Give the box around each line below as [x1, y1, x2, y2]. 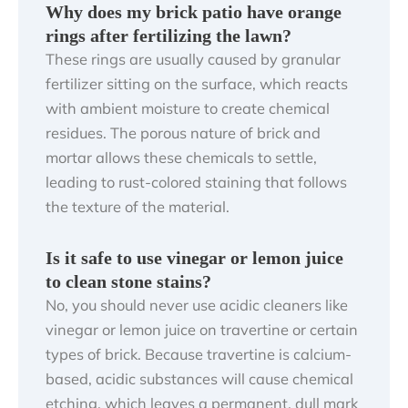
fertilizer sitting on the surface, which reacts [46, 74, 348, 93]
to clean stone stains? [46, 270, 211, 291]
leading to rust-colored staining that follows [46, 172, 347, 191]
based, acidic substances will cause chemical [46, 369, 353, 388]
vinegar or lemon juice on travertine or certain [46, 320, 358, 339]
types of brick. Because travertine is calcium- [46, 344, 352, 363]
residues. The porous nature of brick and [46, 123, 321, 142]
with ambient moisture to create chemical [46, 98, 330, 117]
